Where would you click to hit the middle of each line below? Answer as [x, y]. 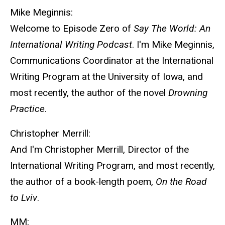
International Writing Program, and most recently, [113, 165]
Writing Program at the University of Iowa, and [106, 76]
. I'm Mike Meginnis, [173, 44]
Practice [27, 108]
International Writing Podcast [71, 44]
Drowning [187, 92]
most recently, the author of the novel [88, 92]
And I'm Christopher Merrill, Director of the [99, 149]
